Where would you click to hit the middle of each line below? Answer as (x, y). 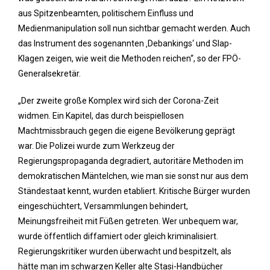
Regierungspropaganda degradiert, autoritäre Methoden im (131, 161)
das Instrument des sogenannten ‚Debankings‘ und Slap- (125, 43)
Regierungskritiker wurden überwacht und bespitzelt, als (125, 251)
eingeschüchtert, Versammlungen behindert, (103, 206)
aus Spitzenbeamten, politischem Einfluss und (106, 13)
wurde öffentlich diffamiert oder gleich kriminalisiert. (118, 236)
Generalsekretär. (49, 74)
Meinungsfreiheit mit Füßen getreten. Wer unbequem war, (128, 221)
